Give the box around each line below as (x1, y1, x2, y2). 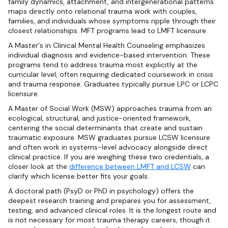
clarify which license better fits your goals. (8, 172, 149, 181)
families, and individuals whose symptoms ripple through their (8, 16, 216, 26)
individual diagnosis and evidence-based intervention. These (8, 50, 210, 60)
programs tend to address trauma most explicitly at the (8, 60, 197, 70)
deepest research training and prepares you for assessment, (8, 196, 211, 206)
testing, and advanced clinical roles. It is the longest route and (8, 206, 216, 215)
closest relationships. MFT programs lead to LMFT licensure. (8, 26, 208, 36)
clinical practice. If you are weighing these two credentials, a (8, 152, 209, 162)
